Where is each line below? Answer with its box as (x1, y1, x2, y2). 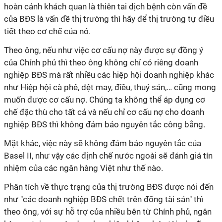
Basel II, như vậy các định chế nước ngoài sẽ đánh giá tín (4, 151, 213, 161)
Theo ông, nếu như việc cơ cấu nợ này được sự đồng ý (4, 45, 203, 55)
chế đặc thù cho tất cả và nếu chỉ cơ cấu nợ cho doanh (4, 107, 204, 117)
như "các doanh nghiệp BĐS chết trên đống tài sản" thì (4, 194, 203, 204)
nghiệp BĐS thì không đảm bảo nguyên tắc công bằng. (4, 119, 207, 129)
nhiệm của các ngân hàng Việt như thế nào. (4, 163, 163, 173)
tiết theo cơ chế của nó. (4, 26, 91, 36)
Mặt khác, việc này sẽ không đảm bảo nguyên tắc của (4, 138, 201, 148)
